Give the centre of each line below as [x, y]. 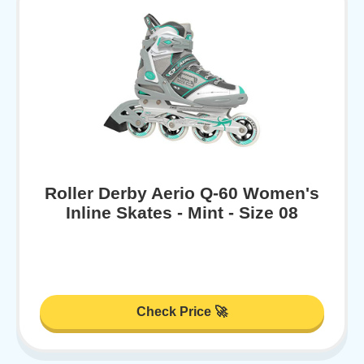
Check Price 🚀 [182, 312]
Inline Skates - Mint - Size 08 [182, 212]
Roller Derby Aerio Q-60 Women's [182, 193]
